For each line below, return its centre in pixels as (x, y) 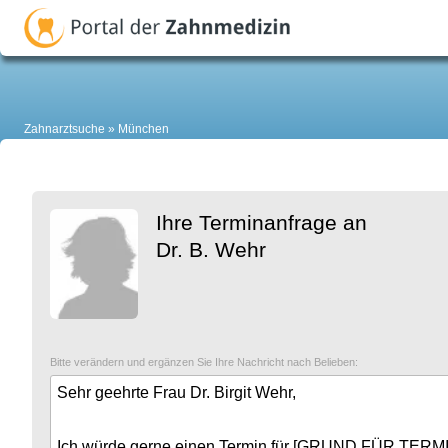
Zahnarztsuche (64, 129)
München (143, 129)
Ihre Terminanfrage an (261, 223)
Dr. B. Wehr (211, 250)
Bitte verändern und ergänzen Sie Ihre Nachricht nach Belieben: (204, 361)
